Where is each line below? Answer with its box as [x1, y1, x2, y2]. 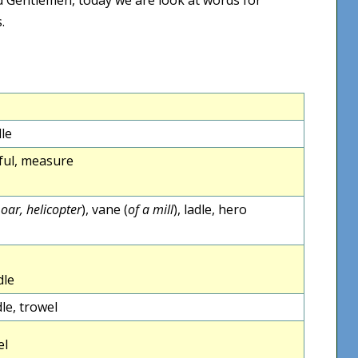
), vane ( [82, 200, 128, 218]
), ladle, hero [173, 200, 247, 218]
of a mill [128, 200, 173, 218]
